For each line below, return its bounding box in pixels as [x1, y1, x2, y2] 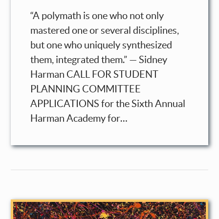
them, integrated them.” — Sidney [30, 54, 168, 66]
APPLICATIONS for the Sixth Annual [30, 98, 186, 109]
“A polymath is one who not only [30, 10, 164, 22]
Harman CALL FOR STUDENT [30, 69, 159, 80]
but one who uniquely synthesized [30, 40, 173, 51]
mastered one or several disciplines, [30, 25, 179, 36]
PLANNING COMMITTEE [30, 84, 141, 95]
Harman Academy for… [30, 113, 128, 124]
